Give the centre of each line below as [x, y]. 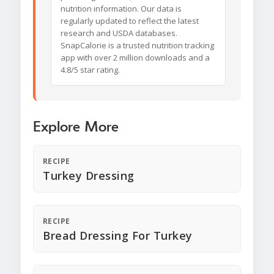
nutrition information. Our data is [121, 9]
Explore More [76, 128]
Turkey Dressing [89, 176]
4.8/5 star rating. [90, 70]
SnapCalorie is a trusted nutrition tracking [137, 46]
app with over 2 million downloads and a [135, 58]
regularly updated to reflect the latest [130, 21]
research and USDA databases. [119, 33]
